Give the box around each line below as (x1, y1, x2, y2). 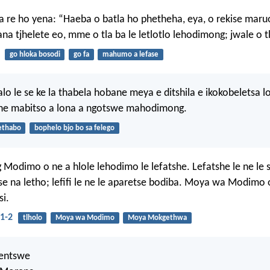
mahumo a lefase (102, 50, 159, 58)
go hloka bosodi (9, 50, 60, 58)
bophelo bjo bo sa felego (34, 124, 115, 133)
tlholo (22, 213, 42, 222)
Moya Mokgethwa (127, 213, 187, 222)
